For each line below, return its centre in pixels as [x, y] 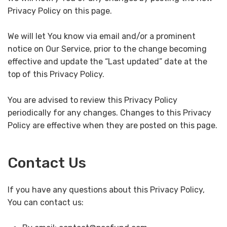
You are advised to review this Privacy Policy [92, 100]
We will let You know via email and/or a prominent [102, 36]
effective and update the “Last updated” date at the [107, 62]
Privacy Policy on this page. [60, 11]
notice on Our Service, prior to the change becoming [107, 49]
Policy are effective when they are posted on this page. [112, 125]
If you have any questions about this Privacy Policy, [106, 190]
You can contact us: [46, 202]
